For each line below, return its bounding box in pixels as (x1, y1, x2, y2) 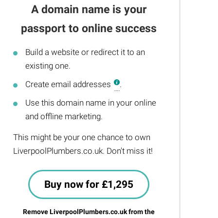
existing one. (25, 61, 71, 71)
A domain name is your (31, 3, 147, 16)
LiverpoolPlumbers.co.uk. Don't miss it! (13, 146, 153, 156)
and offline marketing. (25, 111, 103, 121)
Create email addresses (25, 79, 113, 89)
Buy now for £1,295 (44, 179, 134, 190)
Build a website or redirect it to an (25, 47, 145, 57)
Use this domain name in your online (25, 98, 157, 108)
